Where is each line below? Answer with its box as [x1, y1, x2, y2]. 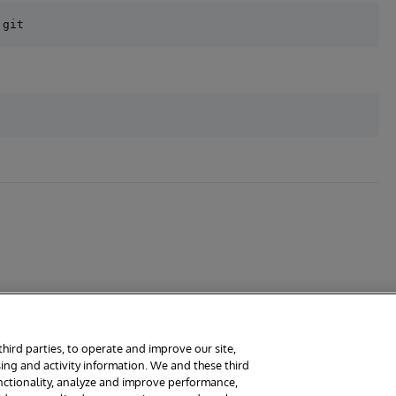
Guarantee [67, 369, 117, 382]
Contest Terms [280, 369, 350, 382]
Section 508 [170, 369, 227, 382]
